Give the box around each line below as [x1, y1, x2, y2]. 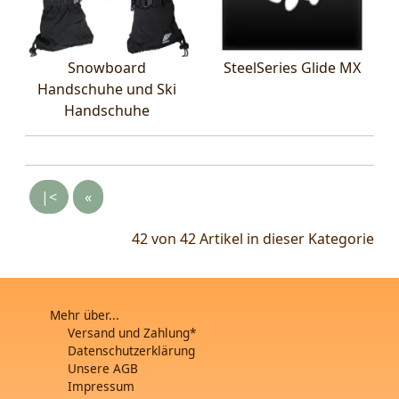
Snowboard [68, 57, 146, 77]
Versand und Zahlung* [68, 323, 196, 341]
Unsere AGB [68, 359, 138, 377]
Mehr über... [50, 305, 119, 323]
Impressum [68, 377, 134, 395]
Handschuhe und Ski [37, 78, 176, 99]
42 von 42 [132, 228, 196, 248]
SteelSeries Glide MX [224, 57, 361, 77]
